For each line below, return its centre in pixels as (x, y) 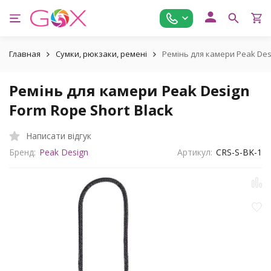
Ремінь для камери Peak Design (129, 90)
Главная (25, 54)
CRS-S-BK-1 (239, 152)
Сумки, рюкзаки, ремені (101, 54)
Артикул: (195, 152)
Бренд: (22, 152)
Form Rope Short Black (91, 110)
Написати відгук (59, 135)
